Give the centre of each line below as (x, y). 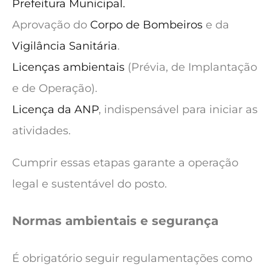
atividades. (41, 131)
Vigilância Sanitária (65, 46)
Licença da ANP (55, 110)
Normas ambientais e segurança (115, 221)
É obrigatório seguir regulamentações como (132, 258)
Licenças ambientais (68, 67)
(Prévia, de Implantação (191, 67)
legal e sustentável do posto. (90, 184)
